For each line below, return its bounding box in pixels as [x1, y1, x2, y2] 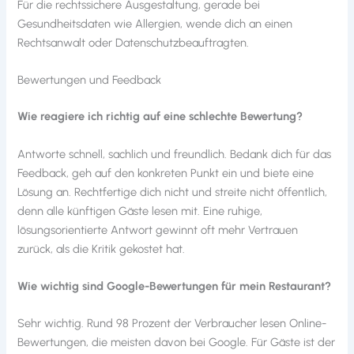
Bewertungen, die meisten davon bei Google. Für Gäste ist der [17, 335, 336, 350]
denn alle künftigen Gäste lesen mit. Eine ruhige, [17, 203, 263, 218]
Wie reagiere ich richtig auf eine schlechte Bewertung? [17, 109, 303, 124]
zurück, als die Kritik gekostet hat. [17, 241, 186, 256]
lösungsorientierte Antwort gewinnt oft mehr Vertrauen [17, 222, 299, 237]
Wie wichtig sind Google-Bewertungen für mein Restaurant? [17, 278, 332, 293]
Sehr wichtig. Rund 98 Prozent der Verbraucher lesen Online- [17, 316, 327, 331]
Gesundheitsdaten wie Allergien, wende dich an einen [17, 17, 293, 31]
